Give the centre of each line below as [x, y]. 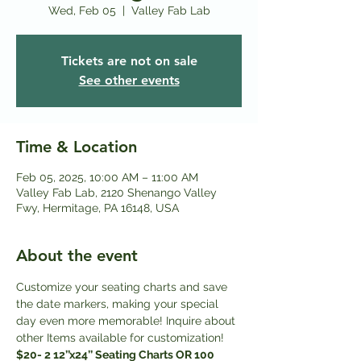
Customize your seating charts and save [123, 286]
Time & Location [77, 146]
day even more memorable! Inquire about [127, 320]
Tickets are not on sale [129, 60]
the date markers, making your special [119, 303]
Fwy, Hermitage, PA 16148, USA [98, 207]
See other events [129, 80]
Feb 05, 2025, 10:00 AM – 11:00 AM [107, 177]
